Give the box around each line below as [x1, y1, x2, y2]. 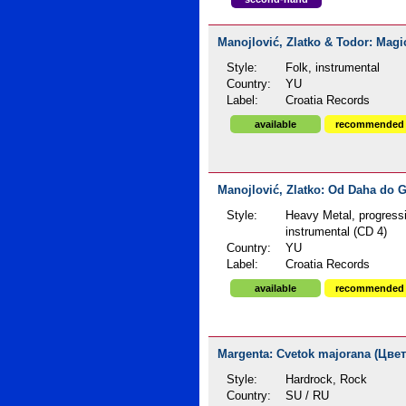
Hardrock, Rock [285, 373, 368, 386]
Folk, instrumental [285, 62, 381, 74]
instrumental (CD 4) [285, 226, 388, 238]
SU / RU [285, 390, 330, 402]
